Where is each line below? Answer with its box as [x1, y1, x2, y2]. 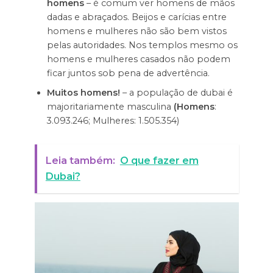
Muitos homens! [46, 87, 120, 98]
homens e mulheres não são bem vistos [46, 25, 227, 37]
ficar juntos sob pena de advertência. [46, 67, 210, 79]
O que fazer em [119, 154, 199, 166]
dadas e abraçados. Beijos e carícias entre [46, 11, 227, 23]
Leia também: [45, 154, 115, 166]
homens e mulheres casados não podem [46, 53, 230, 65]
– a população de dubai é [119, 87, 233, 98]
